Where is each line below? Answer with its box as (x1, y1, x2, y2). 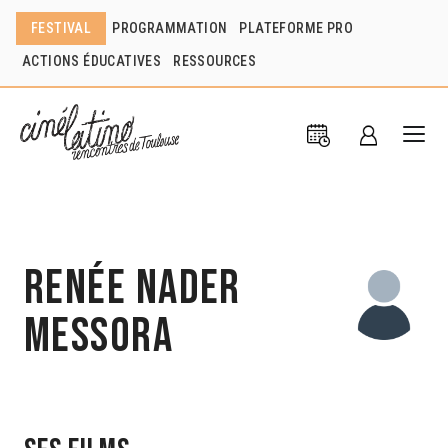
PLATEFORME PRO (239, 20, 354, 36)
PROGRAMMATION (112, 20, 228, 36)
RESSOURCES (173, 53, 257, 69)
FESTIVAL (31, 20, 92, 36)
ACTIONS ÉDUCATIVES (22, 53, 162, 69)
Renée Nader (24, 259, 241, 317)
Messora (24, 307, 174, 365)
